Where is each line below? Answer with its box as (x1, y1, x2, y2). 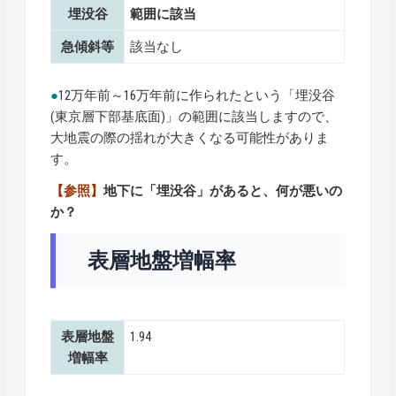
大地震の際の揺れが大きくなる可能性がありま (50, 130, 330, 147)
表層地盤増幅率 (88, 248, 237, 274)
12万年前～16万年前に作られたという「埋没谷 (58, 88, 336, 104)
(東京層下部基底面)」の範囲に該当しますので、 (50, 109, 339, 126)
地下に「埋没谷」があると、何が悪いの (103, 183, 343, 200)
